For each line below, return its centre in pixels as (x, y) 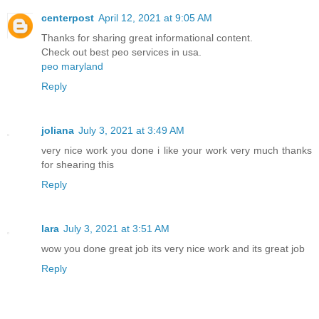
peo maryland (72, 67)
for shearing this (78, 165)
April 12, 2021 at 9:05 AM (155, 18)
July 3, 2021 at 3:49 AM (131, 131)
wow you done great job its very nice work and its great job (173, 249)
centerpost (68, 18)
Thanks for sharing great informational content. (147, 38)
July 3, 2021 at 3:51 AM (116, 229)
